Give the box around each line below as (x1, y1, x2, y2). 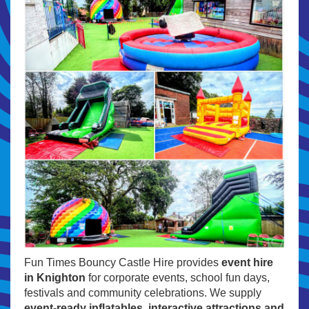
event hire (221, 256, 273, 268)
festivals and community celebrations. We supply (24, 286, 261, 299)
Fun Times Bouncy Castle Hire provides (24, 256, 221, 268)
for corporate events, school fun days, (86, 271, 270, 283)
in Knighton (24, 271, 86, 283)
